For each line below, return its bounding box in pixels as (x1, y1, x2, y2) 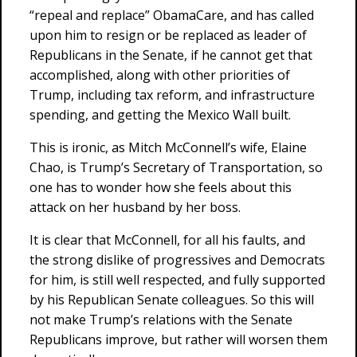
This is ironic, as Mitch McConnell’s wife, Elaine (29, 139, 307, 156)
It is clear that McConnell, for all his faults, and (29, 231, 305, 249)
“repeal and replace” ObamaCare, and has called (29, 6, 314, 24)
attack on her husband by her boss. (29, 198, 241, 216)
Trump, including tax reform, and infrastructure (29, 86, 315, 104)
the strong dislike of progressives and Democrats (29, 251, 325, 269)
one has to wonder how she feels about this (29, 178, 292, 196)
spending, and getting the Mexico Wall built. (29, 106, 291, 124)
